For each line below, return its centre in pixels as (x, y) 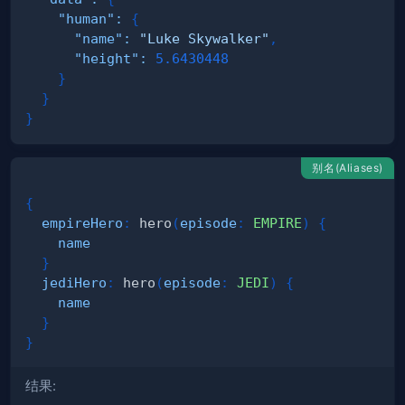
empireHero (82, 223)
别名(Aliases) (348, 168)
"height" (107, 59)
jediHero (74, 283)
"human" (86, 19)
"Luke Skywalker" (204, 39)
